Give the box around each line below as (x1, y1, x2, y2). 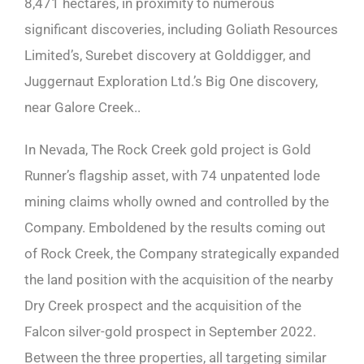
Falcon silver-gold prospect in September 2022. (24, 323, 316, 340)
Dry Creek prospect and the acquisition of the (24, 297, 301, 314)
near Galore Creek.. (24, 98, 141, 115)
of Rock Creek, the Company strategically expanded (24, 245, 340, 262)
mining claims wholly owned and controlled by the (24, 193, 329, 210)
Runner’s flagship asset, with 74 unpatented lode (24, 167, 320, 184)
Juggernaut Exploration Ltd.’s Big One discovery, (24, 72, 318, 89)
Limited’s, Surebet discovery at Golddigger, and (24, 46, 311, 63)
